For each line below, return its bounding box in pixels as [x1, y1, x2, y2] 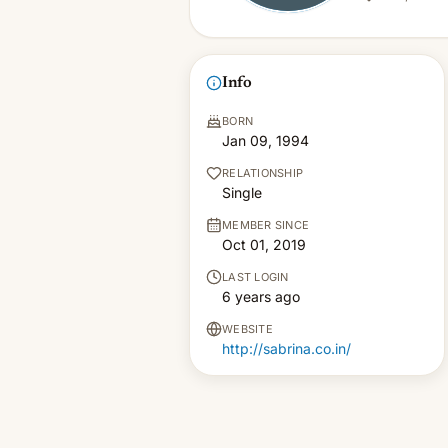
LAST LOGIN [222, 270, 289, 284]
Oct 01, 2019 [222, 236, 306, 253]
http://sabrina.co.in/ [222, 340, 351, 357]
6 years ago [222, 288, 300, 305]
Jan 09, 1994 [222, 132, 309, 149]
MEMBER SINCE [222, 218, 310, 232]
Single [222, 184, 262, 201]
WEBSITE [222, 322, 273, 336]
